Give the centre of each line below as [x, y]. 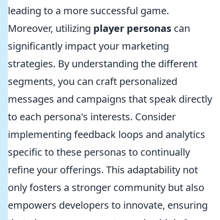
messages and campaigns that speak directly [110, 99]
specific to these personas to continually [99, 152]
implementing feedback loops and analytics [107, 134]
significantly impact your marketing [88, 46]
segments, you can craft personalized [93, 81]
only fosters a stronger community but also [106, 187]
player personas [132, 28]
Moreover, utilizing [51, 28]
